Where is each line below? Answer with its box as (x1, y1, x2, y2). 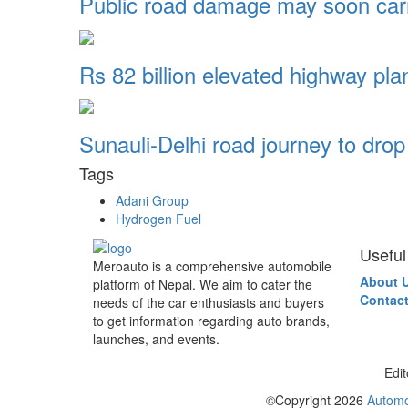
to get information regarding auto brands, (93, 311, 330, 331)
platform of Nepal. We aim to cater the (93, 275, 312, 294)
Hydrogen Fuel (116, 209, 201, 228)
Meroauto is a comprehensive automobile (93, 257, 331, 276)
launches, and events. (93, 330, 219, 349)
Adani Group (116, 190, 189, 209)
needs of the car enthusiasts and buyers (93, 293, 324, 312)
